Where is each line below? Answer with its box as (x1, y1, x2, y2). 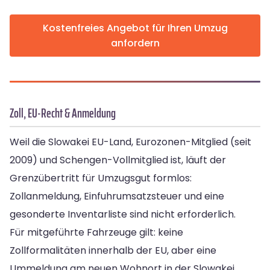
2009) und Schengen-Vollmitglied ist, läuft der (10, 153, 226, 168)
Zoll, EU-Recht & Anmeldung (10, 103, 116, 124)
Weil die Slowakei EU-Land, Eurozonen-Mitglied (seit (10, 135, 251, 149)
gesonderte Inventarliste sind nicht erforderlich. (10, 207, 236, 222)
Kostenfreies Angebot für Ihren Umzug (42, 21, 228, 36)
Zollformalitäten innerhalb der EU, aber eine (10, 243, 216, 258)
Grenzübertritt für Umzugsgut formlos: (10, 171, 192, 186)
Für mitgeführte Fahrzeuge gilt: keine (10, 225, 183, 240)
